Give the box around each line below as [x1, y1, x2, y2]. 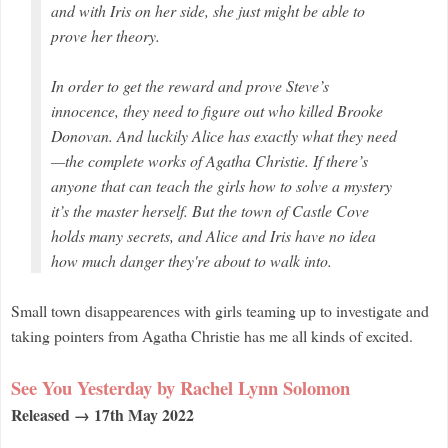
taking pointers [11, 324, 104, 346]
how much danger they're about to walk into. [51, 249, 332, 271]
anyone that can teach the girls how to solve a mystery [51, 174, 392, 196]
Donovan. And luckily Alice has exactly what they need [51, 124, 397, 146]
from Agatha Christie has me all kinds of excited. [104, 324, 423, 346]
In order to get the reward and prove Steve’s [51, 74, 329, 96]
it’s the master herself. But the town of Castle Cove [51, 199, 369, 221]
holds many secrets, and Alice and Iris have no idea [51, 224, 376, 246]
